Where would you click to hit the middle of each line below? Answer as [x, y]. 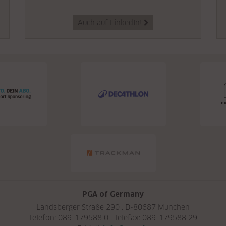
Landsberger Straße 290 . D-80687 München [113, 207]
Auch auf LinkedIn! [109, 22]
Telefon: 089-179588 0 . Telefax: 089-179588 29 [113, 217]
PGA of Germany [113, 194]
